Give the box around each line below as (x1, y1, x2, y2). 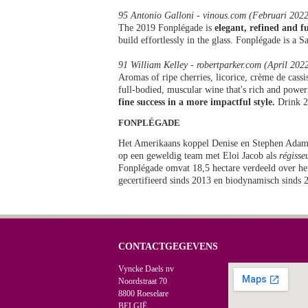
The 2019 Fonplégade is (118, 23, 214, 33)
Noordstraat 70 (118, 276, 167, 286)
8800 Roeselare (118, 289, 168, 298)
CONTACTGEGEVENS (118, 241, 218, 252)
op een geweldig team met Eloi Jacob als (118, 151, 279, 161)
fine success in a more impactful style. (118, 97, 275, 107)
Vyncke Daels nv (118, 264, 174, 274)
